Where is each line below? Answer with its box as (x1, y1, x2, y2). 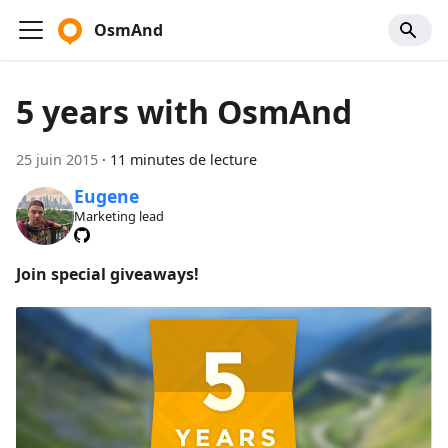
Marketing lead (73, 207, 164, 226)
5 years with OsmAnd (16, 90, 352, 133)
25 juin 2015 (16, 150, 98, 169)
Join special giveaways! (16, 262, 199, 285)
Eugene (73, 184, 139, 209)
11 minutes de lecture (110, 150, 257, 169)
